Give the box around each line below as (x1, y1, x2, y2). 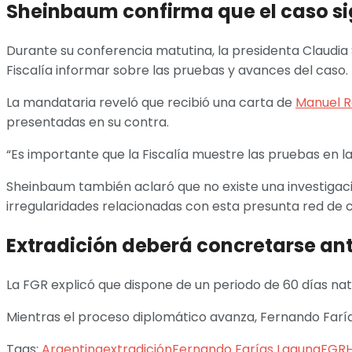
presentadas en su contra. (6, 112, 169, 131)
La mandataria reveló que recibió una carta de (6, 93, 295, 112)
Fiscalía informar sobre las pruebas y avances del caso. (6, 60, 348, 79)
